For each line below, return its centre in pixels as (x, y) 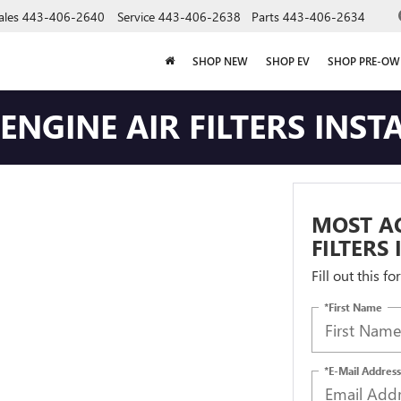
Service (136, 16)
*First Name (353, 307)
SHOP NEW (220, 61)
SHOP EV (288, 61)
